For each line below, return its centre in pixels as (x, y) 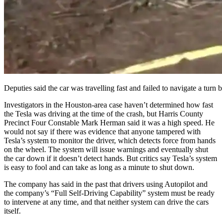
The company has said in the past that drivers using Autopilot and (106, 184)
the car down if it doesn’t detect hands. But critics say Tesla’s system (111, 158)
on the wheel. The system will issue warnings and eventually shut (106, 149)
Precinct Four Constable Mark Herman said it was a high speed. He (109, 122)
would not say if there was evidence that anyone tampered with (102, 131)
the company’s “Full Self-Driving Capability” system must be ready (109, 193)
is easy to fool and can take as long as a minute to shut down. (99, 167)
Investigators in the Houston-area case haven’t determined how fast (109, 105)
